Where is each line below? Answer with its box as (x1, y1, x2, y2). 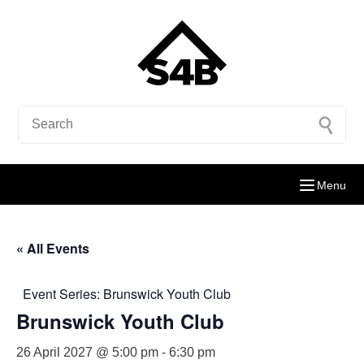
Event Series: (23, 284, 103, 303)
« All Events (16, 239, 89, 258)
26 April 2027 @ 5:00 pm (16, 345, 158, 359)
